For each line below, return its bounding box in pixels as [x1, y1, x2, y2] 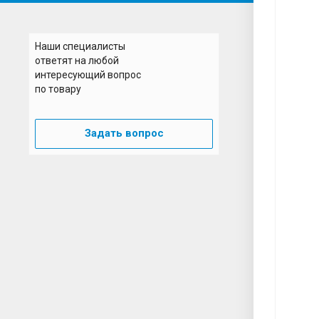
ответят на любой [35, 55, 119, 67]
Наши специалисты [35, 41, 125, 53]
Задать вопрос [84, 127, 164, 140]
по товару [35, 83, 81, 95]
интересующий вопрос [35, 69, 141, 81]
